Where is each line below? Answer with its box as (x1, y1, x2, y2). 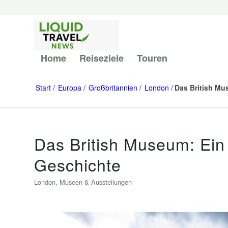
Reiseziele (79, 51, 124, 65)
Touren (137, 51, 167, 65)
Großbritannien (89, 82, 137, 93)
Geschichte (34, 153, 121, 176)
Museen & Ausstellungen (60, 177, 132, 187)
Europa (58, 82, 81, 93)
